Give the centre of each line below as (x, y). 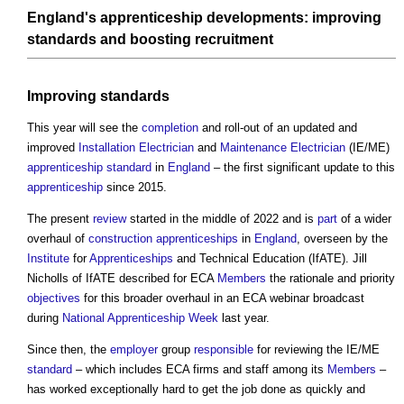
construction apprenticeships (163, 239)
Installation (107, 148)
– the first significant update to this (303, 168)
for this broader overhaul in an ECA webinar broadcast (222, 298)
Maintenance (253, 148)
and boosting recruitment (185, 40)
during (45, 318)
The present (60, 219)
